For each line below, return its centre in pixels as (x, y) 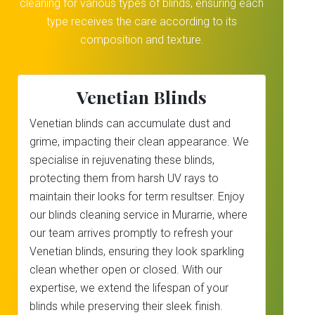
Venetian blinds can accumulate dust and (130, 123)
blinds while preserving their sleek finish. (126, 306)
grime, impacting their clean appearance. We (139, 142)
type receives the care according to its (142, 21)
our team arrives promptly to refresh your (131, 233)
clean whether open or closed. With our (126, 270)
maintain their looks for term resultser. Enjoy (137, 197)
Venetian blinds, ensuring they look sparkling (137, 251)
